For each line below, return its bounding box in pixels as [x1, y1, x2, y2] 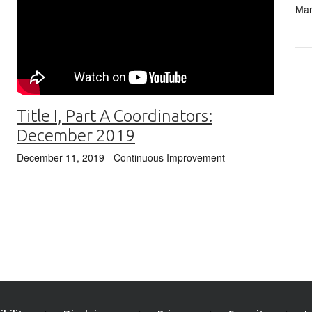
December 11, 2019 [17, 150, 104, 164]
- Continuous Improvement [104, 150, 225, 164]
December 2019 [17, 125, 135, 145]
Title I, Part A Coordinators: [17, 106, 212, 125]
